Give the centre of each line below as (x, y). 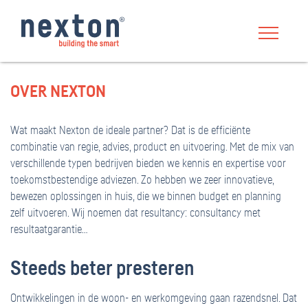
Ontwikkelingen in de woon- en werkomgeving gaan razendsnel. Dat (154, 298)
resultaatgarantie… (49, 230)
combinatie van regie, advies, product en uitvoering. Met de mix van (152, 147)
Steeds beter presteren (102, 269)
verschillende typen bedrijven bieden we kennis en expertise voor (148, 164)
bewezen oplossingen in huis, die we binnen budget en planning (146, 197)
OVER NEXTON (58, 92)
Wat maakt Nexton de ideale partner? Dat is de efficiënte (130, 131)
